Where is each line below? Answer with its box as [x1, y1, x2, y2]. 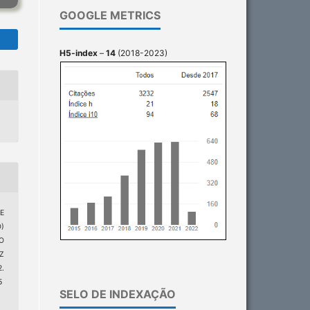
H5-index [60, 48, 98, 59]
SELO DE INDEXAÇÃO [60, 287, 176, 302]
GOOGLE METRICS [60, 8, 161, 23]
